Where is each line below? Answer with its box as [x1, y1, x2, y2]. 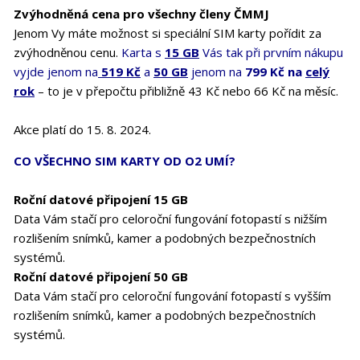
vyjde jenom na [14, 63, 98, 80]
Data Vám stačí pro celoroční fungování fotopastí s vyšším [14, 288, 331, 304]
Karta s [121, 44, 165, 60]
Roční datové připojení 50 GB [14, 268, 188, 284]
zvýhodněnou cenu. [14, 44, 121, 60]
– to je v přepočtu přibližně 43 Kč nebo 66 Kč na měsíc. [35, 83, 338, 99]
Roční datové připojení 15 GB [14, 191, 188, 207]
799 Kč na [245, 63, 305, 80]
